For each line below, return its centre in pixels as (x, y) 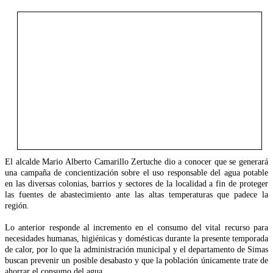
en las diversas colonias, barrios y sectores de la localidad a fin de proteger (136, 183)
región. (17, 205)
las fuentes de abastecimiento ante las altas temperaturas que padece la (136, 194)
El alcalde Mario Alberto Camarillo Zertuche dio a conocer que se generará (136, 161)
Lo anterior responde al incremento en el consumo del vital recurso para (136, 227)
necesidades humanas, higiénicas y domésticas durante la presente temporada (136, 238)
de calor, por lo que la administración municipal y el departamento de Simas (136, 249)
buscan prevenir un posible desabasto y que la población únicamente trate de (136, 260)
